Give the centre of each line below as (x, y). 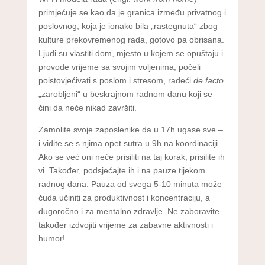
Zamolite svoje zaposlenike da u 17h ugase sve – (130, 129)
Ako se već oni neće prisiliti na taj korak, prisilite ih (131, 156)
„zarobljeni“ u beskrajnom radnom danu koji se (125, 94)
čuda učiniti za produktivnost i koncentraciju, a (124, 197)
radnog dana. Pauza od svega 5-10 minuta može (130, 184)
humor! (51, 238)
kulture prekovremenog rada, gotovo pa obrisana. (131, 39)
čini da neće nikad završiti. (87, 107)
